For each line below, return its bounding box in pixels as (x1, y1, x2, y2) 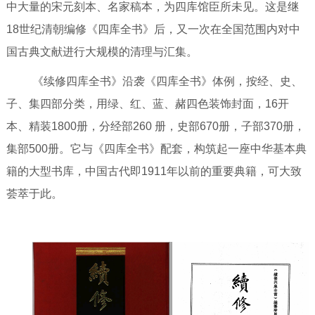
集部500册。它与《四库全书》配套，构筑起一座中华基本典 (6, 143, 307, 155)
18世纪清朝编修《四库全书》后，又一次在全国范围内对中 (6, 23, 300, 35)
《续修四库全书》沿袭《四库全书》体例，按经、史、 (32, 75, 303, 87)
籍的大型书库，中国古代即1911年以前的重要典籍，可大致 (6, 165, 302, 177)
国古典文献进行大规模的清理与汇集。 (6, 46, 198, 58)
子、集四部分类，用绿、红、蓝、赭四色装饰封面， (6, 98, 265, 110)
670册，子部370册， (199, 120, 305, 132)
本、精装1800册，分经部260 (6, 120, 152, 132)
